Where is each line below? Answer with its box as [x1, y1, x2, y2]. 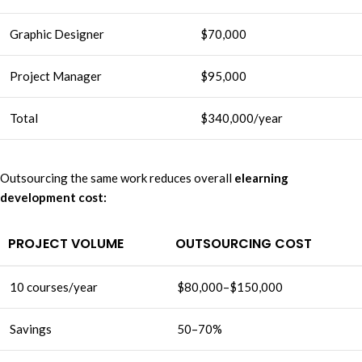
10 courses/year [10, 279, 98, 294]
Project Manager [10, 68, 102, 83]
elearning [234, 170, 288, 185]
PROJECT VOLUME [8, 234, 124, 253]
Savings [10, 321, 52, 336]
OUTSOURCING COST [175, 234, 312, 253]
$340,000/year [200, 110, 283, 125]
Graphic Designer [10, 26, 104, 41]
